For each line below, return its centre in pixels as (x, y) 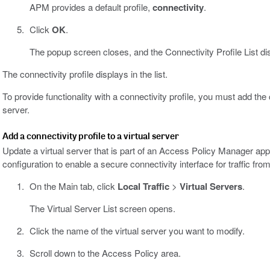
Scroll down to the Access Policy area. (105, 253)
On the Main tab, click (73, 186)
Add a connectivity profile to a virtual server (91, 136)
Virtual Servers (211, 187)
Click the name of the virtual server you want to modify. (137, 231)
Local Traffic (143, 187)
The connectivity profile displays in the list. (85, 74)
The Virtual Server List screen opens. (102, 209)
